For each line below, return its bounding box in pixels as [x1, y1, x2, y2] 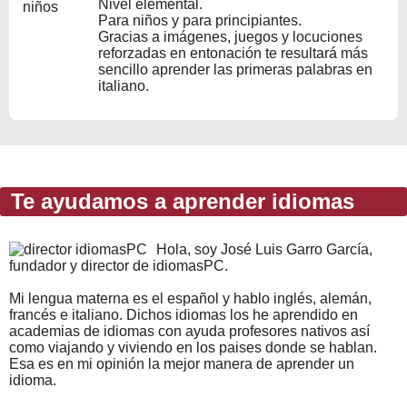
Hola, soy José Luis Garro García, [156, 241, 372, 257]
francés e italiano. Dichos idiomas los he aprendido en [9, 306, 358, 323]
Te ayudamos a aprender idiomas [5, 188, 354, 213]
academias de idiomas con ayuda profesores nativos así [9, 323, 370, 339]
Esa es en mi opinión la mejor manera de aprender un [9, 355, 354, 372]
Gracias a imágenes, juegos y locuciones [98, 28, 362, 45]
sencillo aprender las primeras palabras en [98, 61, 372, 77]
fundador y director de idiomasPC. [9, 257, 228, 273]
